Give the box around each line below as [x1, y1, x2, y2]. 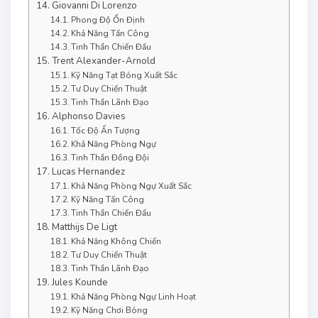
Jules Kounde [51, 276, 108, 290]
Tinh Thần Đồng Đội [71, 152, 150, 164]
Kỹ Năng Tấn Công [71, 194, 145, 206]
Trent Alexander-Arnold [51, 55, 155, 68]
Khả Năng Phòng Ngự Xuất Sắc [71, 180, 192, 192]
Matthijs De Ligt [51, 221, 117, 234]
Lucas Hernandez [51, 165, 125, 179]
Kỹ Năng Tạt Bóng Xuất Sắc [71, 70, 178, 82]
